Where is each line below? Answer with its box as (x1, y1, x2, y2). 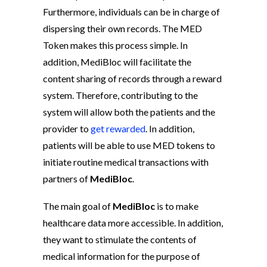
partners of (43, 173, 90, 185)
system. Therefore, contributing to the (43, 89, 198, 101)
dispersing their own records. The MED (43, 23, 202, 35)
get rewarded (91, 123, 145, 135)
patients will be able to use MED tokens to (43, 139, 215, 151)
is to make (155, 200, 198, 212)
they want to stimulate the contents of (43, 234, 197, 246)
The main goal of (43, 200, 113, 212)
